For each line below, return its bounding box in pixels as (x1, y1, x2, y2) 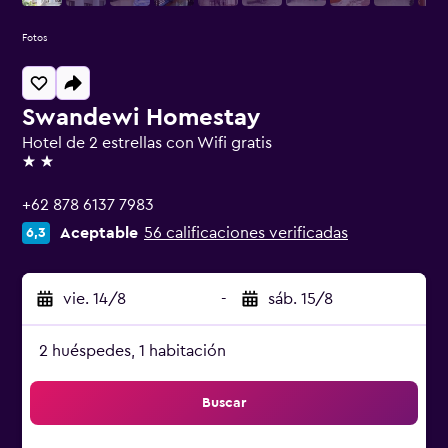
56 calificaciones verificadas (144, 225, 348, 241)
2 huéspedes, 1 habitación (39, 343, 226, 359)
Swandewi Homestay (22, 106, 260, 130)
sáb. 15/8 (268, 291, 333, 307)
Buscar (202, 396, 246, 410)
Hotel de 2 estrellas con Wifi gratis (22, 135, 272, 151)
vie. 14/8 (63, 291, 126, 307)
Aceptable (60, 225, 138, 241)
